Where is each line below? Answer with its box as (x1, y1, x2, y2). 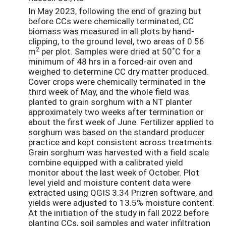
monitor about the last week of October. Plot (28, 166, 199, 179)
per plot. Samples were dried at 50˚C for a (39, 45, 201, 58)
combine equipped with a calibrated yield (28, 156, 183, 168)
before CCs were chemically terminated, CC (28, 15, 194, 27)
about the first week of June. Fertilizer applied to (28, 116, 214, 128)
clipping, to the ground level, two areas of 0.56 (28, 35, 204, 47)
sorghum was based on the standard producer (28, 126, 205, 138)
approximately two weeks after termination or (28, 106, 204, 118)
